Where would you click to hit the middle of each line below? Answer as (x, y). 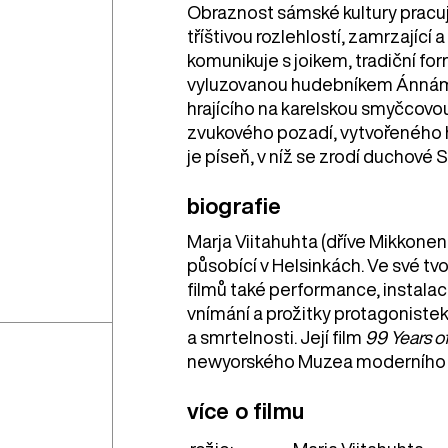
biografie (234, 206)
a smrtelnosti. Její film (275, 337)
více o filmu (245, 411)
